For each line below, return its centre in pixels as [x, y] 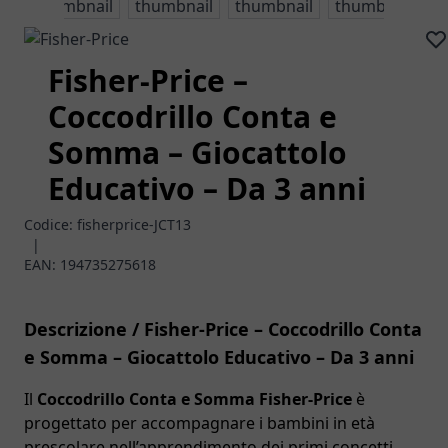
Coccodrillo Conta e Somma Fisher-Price [194, 399]
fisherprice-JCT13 [134, 224]
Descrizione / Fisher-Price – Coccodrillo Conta [223, 329]
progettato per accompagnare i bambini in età [199, 423]
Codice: [50, 224]
